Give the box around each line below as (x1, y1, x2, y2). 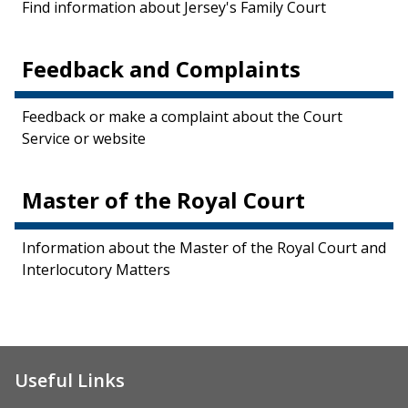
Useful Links (15, 368, 125, 393)
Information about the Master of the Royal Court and (22, 238, 386, 258)
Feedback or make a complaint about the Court (22, 107, 342, 127)
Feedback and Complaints (22, 54, 301, 84)
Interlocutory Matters (22, 260, 170, 280)
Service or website (22, 128, 146, 148)
